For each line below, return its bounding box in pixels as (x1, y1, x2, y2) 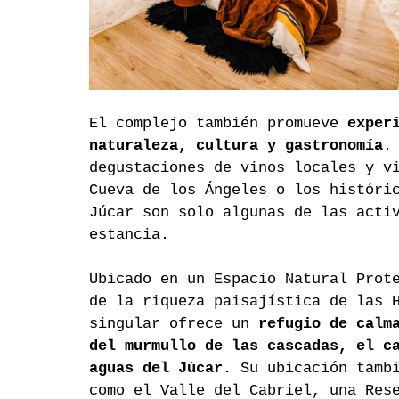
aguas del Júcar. (89, 360, 232, 378)
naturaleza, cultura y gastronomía (89, 137, 383, 155)
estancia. (89, 226, 169, 244)
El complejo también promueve (89, 115, 347, 133)
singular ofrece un (89, 315, 258, 333)
